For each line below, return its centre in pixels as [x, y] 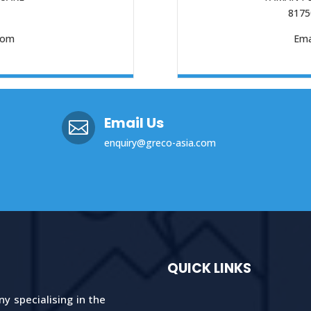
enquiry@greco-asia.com [160, 143]
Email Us [134, 123]
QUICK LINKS [210, 269]
